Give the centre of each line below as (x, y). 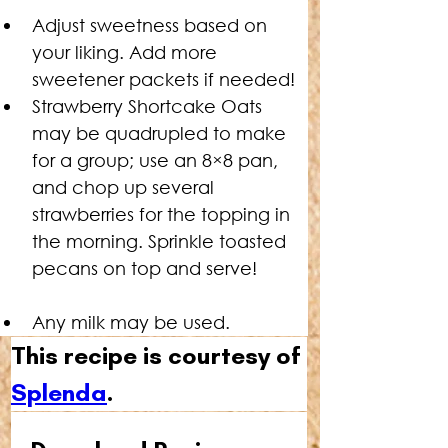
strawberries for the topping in (163, 214)
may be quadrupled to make (161, 133)
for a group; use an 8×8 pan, (157, 160)
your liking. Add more (127, 52)
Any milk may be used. (131, 322)
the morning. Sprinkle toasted (161, 241)
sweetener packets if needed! (163, 79)
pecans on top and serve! (144, 268)
